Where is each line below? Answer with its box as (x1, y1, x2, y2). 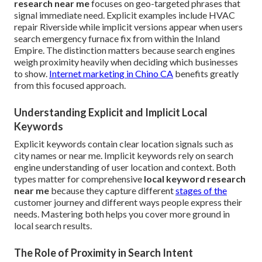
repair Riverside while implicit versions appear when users (14, 21, 243, 33)
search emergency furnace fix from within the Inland (14, 33, 220, 44)
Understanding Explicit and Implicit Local (14, 106, 208, 119)
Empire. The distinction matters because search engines (14, 44, 235, 56)
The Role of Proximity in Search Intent (14, 246, 193, 260)
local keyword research (144, 173, 246, 185)
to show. (14, 68, 49, 80)
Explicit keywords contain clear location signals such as (14, 138, 233, 150)
